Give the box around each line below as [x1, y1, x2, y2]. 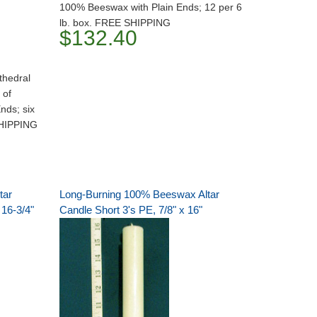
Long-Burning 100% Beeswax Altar [59, 188, 219, 200]
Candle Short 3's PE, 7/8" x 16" [59, 204, 202, 216]
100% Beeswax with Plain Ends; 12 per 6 [59, 1, 242, 13]
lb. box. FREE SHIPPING [59, 17, 171, 28]
